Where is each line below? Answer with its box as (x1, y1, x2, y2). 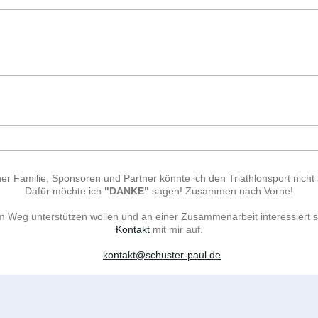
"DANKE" (104, 185, 149, 197)
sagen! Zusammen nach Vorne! (149, 185, 293, 197)
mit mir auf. (149, 224, 203, 236)
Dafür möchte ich (25, 185, 104, 197)
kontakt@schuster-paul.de (103, 249, 221, 261)
